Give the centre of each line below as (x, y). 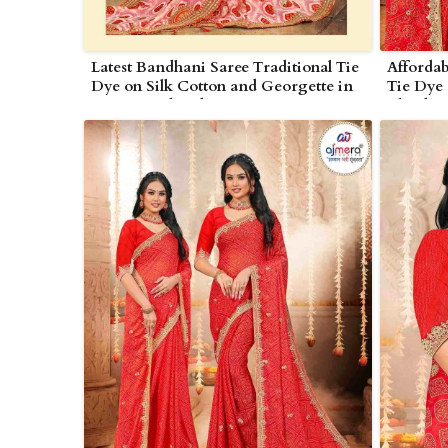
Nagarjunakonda (151, 105)
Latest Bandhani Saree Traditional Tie (225, 67)
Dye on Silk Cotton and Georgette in (222, 86)
